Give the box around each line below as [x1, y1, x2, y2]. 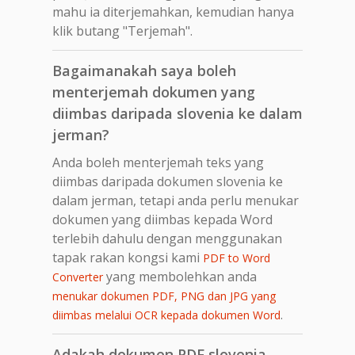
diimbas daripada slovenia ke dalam [52, 103, 303, 123]
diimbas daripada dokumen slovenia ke [52, 172, 283, 190]
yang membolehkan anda [103, 267, 257, 285]
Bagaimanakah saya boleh [52, 60, 236, 80]
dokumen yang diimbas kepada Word [52, 210, 273, 228]
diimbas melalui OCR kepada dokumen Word [52, 307, 281, 323]
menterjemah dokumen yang [52, 82, 255, 101]
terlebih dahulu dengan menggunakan [52, 229, 282, 247]
